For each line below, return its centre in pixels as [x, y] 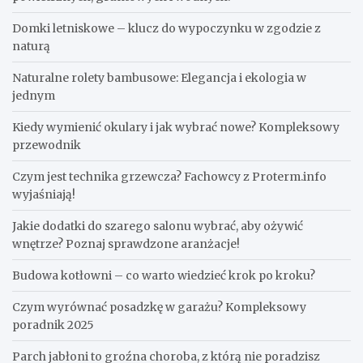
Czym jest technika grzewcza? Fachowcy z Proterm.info [169, 177]
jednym [34, 96]
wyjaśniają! [44, 195]
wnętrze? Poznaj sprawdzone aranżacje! [126, 244]
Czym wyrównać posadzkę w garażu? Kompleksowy [159, 307]
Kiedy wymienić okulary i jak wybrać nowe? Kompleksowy [176, 128]
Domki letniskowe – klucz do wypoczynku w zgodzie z [167, 29]
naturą [31, 47]
